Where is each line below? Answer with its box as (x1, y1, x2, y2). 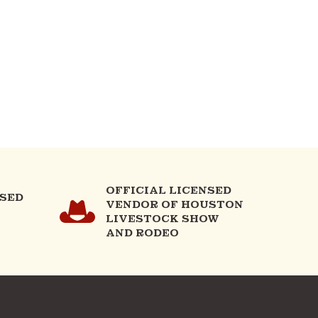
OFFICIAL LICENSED (105, 183, 231, 197)
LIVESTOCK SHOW (105, 212, 219, 225)
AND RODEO (105, 226, 179, 239)
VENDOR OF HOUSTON (105, 197, 243, 211)
